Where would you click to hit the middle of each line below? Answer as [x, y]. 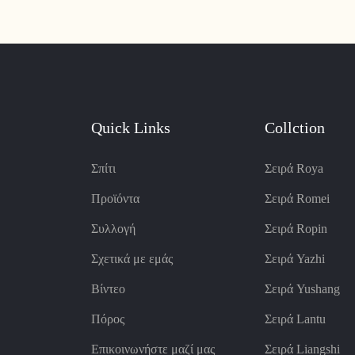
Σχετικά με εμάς [132, 259]
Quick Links [130, 127]
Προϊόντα [115, 199]
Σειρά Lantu [295, 319]
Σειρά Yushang [302, 289]
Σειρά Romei [297, 199]
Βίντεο [108, 289]
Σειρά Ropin [296, 229]
